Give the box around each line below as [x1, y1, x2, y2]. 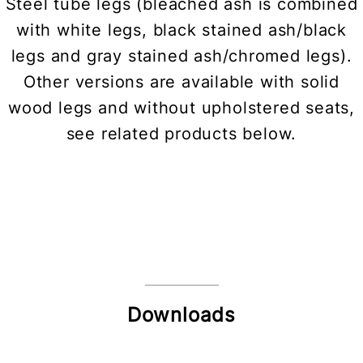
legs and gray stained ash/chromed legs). [11, 46, 352, 66]
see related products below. [66, 124, 297, 144]
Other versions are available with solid [23, 72, 340, 92]
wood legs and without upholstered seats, [8, 98, 355, 118]
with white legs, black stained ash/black [16, 20, 347, 41]
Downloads [126, 303, 237, 327]
